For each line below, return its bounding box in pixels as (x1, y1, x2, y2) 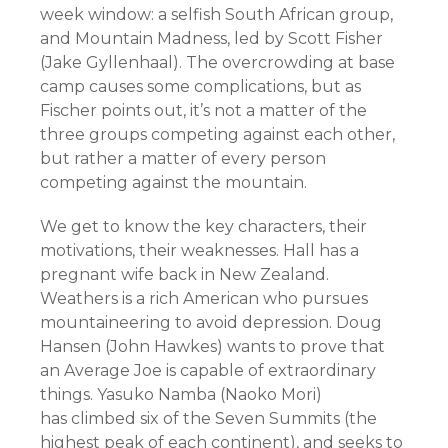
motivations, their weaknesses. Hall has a (40, 240, 359, 260)
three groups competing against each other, (40, 124, 395, 144)
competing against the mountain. (40, 172, 307, 192)
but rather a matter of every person (40, 148, 326, 168)
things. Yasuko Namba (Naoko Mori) (40, 384, 322, 404)
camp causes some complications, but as (40, 76, 361, 96)
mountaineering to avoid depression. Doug (40, 312, 382, 332)
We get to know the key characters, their (40, 216, 367, 236)
